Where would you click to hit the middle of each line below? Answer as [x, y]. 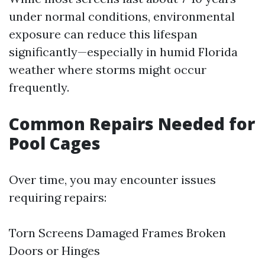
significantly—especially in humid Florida [123, 52]
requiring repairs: [58, 197]
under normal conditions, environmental [122, 16]
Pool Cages [55, 143]
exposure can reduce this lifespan [103, 34]
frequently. [39, 87]
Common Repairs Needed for [132, 124]
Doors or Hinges [54, 251]
